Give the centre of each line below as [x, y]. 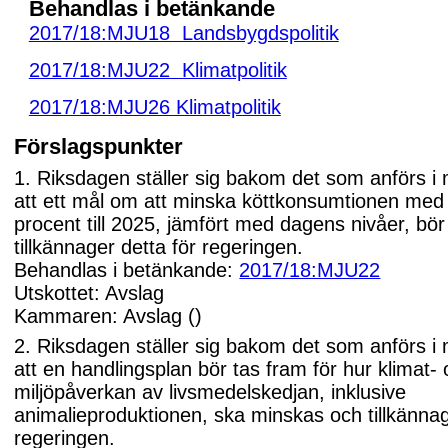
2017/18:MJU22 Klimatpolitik [157, 70]
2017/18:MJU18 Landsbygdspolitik [183, 32]
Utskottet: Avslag [89, 293]
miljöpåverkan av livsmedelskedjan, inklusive [210, 392]
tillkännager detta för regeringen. [159, 247]
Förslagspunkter [99, 146]
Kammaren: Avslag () [108, 316]
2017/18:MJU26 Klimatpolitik [154, 107]
